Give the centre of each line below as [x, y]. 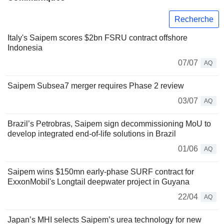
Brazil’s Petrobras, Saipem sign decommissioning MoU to [109, 124]
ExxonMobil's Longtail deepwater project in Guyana [98, 182]
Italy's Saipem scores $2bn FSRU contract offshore [97, 38]
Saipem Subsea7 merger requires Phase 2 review [96, 86]
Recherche [194, 19]
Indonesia [25, 48]
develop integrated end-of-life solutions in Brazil [92, 134]
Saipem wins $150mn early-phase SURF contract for [101, 172]
